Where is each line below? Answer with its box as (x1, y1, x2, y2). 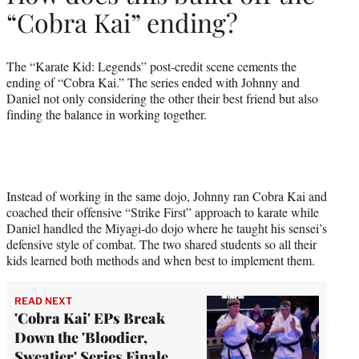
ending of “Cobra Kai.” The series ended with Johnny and (6, 73, 300, 91)
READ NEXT (14, 294, 72, 307)
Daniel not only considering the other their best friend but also (6, 89, 318, 107)
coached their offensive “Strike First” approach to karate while (6, 203, 319, 220)
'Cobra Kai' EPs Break (14, 308, 165, 328)
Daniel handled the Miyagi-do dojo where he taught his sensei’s (6, 219, 327, 236)
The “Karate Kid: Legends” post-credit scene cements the (6, 57, 296, 75)
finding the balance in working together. (6, 105, 207, 123)
